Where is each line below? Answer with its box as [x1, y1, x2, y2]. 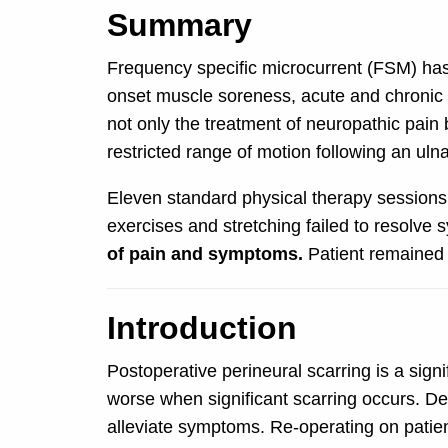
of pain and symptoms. [106, 244, 303, 265]
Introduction [106, 310, 297, 347]
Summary [106, 7, 252, 44]
